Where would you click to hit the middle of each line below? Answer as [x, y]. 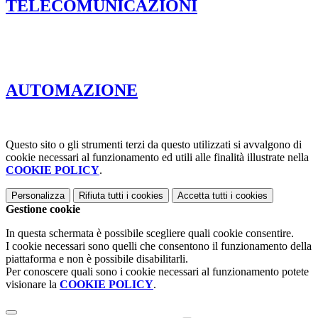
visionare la [33, 284]
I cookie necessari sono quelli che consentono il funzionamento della [159, 246]
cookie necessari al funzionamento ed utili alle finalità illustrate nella [157, 157]
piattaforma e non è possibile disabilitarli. [97, 258]
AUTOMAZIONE [72, 90]
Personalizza [38, 195]
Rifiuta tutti [101, 195]
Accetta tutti [203, 195]
